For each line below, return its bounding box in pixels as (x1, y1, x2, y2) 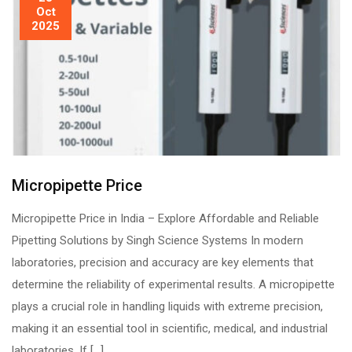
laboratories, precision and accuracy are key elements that (12, 255, 313, 269)
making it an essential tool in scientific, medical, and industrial (12, 321, 328, 335)
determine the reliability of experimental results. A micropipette (12, 277, 335, 291)
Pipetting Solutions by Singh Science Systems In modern (12, 233, 303, 247)
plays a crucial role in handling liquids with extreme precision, (12, 299, 323, 313)
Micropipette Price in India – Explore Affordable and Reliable (12, 211, 319, 225)
